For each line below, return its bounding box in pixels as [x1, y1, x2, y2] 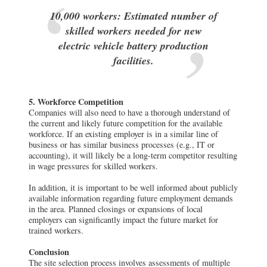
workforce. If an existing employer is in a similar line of [29, 128, 218, 140]
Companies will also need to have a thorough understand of [29, 107, 230, 119]
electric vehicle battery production [58, 38, 209, 53]
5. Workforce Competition [29, 95, 123, 108]
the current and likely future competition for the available [29, 117, 222, 129]
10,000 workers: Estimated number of [49, 8, 218, 23]
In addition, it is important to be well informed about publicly [29, 182, 238, 194]
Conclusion [29, 246, 69, 259]
